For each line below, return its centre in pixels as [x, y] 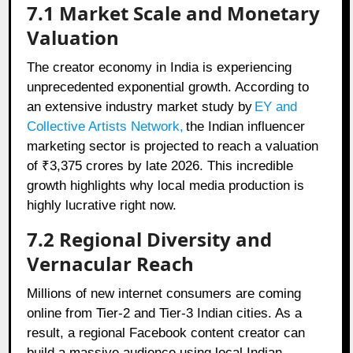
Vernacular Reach [111, 263]
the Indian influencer [246, 126]
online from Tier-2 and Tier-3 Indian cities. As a [165, 313]
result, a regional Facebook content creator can [166, 333]
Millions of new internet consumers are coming [164, 293]
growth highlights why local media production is [166, 185]
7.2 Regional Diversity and [150, 239]
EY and [276, 106]
